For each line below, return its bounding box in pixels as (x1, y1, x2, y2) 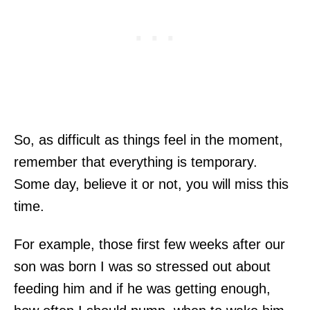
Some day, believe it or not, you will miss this (14, 176, 289, 192)
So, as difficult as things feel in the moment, (14, 131, 283, 147)
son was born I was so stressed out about (14, 258, 271, 274)
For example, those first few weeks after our (14, 236, 285, 252)
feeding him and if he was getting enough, (14, 280, 271, 296)
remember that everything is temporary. (14, 154, 257, 170)
